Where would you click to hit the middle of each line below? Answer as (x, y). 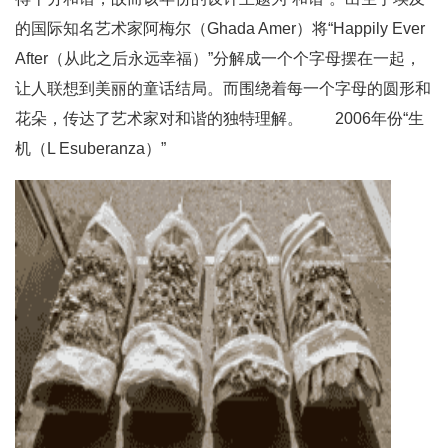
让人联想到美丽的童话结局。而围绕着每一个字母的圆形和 (223, 88)
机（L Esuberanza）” (90, 148)
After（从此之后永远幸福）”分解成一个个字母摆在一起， (218, 58)
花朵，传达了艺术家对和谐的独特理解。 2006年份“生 (219, 118)
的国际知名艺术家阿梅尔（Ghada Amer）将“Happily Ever (220, 28)
